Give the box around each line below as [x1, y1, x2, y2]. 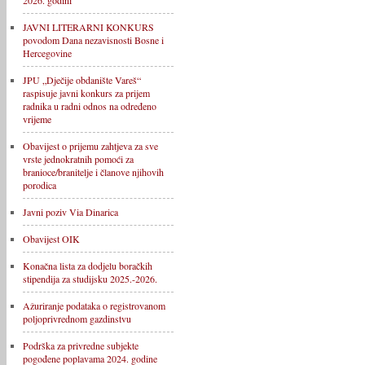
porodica [23, 178, 56, 191]
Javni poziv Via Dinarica [23, 205, 118, 218]
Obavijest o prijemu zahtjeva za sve [23, 139, 158, 152]
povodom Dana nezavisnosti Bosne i [23, 33, 164, 46]
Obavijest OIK [23, 232, 80, 245]
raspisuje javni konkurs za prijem [23, 86, 150, 99]
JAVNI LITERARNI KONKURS [23, 20, 154, 33]
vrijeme [23, 112, 51, 125]
